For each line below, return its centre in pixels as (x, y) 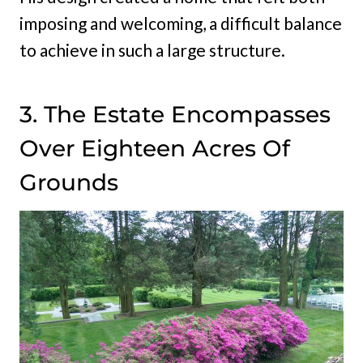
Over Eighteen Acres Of (155, 149)
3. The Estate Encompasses (175, 115)
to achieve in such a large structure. (152, 50)
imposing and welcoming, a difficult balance (181, 23)
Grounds (69, 183)
